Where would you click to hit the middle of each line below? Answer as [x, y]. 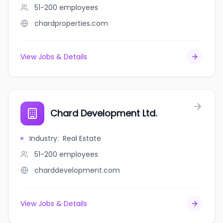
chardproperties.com [71, 23]
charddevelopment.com [77, 170]
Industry [43, 138]
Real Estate [82, 138]
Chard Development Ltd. [104, 113]
